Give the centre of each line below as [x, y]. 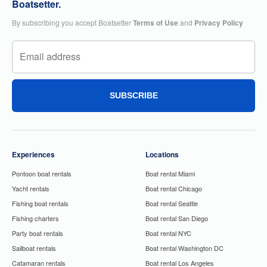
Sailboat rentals [34, 248]
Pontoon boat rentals [42, 173]
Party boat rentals [38, 233]
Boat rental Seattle [172, 203]
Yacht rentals [31, 188]
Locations [162, 154]
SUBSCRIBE [133, 95]
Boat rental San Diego [177, 218]
